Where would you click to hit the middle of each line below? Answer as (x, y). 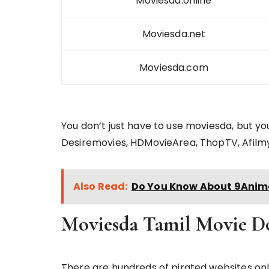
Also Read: (101, 186)
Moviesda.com (174, 68)
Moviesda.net (174, 34)
